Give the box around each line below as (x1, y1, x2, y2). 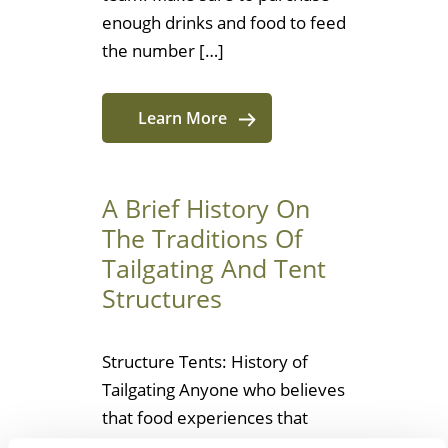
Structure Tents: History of (102, 350, 308, 374)
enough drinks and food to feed (102, 11, 346, 35)
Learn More (137, 107, 227, 130)
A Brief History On (102, 191, 310, 226)
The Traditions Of (102, 221, 302, 256)
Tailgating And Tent (102, 251, 326, 286)
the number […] (102, 39, 224, 63)
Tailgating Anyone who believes (102, 378, 345, 402)
